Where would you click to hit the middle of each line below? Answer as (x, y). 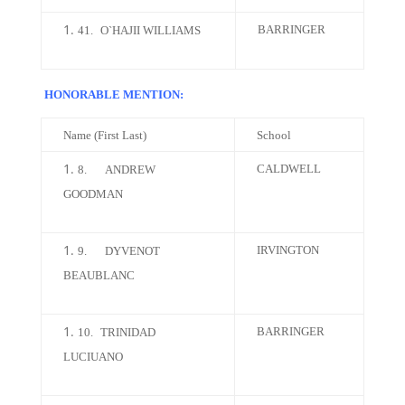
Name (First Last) (104, 135)
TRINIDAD (127, 332)
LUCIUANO (93, 357)
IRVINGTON (287, 250)
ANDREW (130, 170)
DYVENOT (132, 251)
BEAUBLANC (99, 275)
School (273, 135)
